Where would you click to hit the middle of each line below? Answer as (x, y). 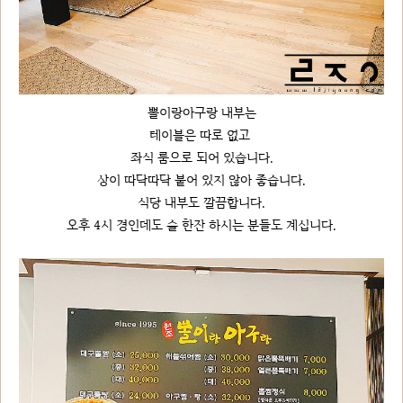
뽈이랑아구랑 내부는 (201, 112)
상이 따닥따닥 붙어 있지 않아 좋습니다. (201, 179)
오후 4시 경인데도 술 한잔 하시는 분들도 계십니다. (201, 224)
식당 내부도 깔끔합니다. (201, 201)
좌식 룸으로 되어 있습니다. (201, 157)
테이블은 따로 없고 (201, 134)
